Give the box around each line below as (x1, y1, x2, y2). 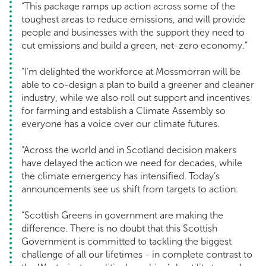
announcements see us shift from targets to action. (21, 183, 243, 195)
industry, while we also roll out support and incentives (21, 92, 250, 104)
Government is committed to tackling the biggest (21, 236, 232, 248)
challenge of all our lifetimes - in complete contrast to (21, 249, 252, 261)
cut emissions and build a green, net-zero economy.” (21, 40, 252, 52)
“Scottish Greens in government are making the (21, 210, 223, 221)
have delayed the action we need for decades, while (21, 157, 242, 169)
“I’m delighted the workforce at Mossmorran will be (21, 66, 240, 78)
